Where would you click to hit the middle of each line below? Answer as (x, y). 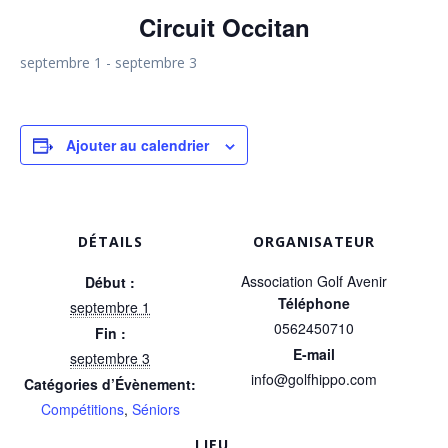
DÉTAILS (110, 242)
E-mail (314, 354)
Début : (110, 282)
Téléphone (314, 303)
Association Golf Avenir (314, 281)
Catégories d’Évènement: (110, 384)
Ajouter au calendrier (137, 145)
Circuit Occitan (224, 27)
